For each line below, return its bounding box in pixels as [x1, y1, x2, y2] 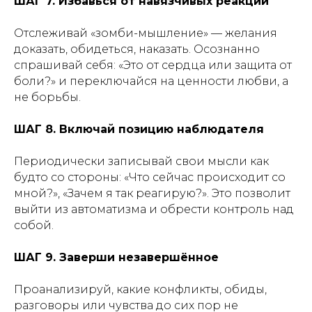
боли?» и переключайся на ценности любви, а [14, 75, 288, 88]
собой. [14, 219, 54, 232]
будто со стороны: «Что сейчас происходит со [14, 171, 286, 184]
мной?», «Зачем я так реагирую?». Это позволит [14, 187, 290, 200]
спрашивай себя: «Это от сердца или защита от [14, 58, 292, 72]
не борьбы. [14, 91, 81, 104]
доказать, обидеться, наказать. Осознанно [14, 42, 260, 56]
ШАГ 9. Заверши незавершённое [14, 251, 219, 264]
